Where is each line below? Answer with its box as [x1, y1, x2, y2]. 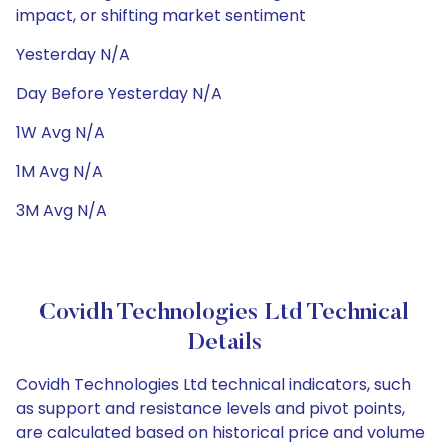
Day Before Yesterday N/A [16, 82, 222, 105]
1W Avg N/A [16, 121, 105, 144]
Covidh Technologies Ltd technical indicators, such [16, 373, 411, 396]
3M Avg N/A [16, 199, 107, 222]
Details [186, 331, 262, 355]
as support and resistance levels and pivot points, [16, 397, 405, 420]
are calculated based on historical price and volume [16, 421, 425, 444]
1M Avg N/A [16, 160, 103, 183]
